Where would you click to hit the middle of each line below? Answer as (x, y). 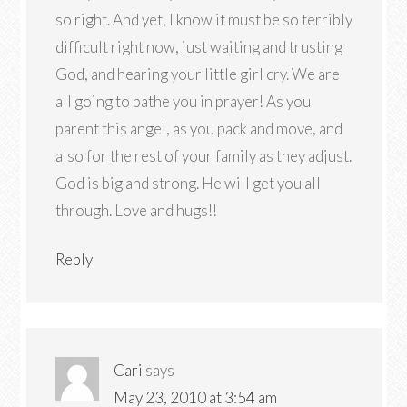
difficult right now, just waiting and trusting (199, 47)
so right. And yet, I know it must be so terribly (204, 20)
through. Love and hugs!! (137, 210)
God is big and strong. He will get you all (189, 183)
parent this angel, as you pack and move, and (199, 129)
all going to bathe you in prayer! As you (184, 101)
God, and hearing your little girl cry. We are (198, 74)
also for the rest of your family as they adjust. (204, 156)
